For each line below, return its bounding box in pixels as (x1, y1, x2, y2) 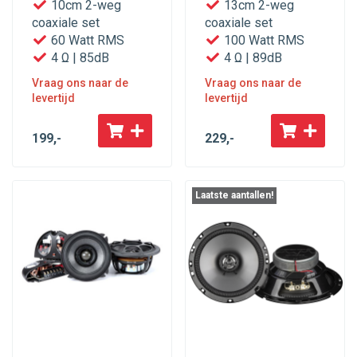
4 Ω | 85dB (48, 50, 109, 66)
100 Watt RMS (221, 33, 304, 49)
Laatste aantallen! (195, 190, 273, 202)
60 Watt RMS (48, 33, 124, 49)
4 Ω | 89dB (221, 50, 282, 66)
